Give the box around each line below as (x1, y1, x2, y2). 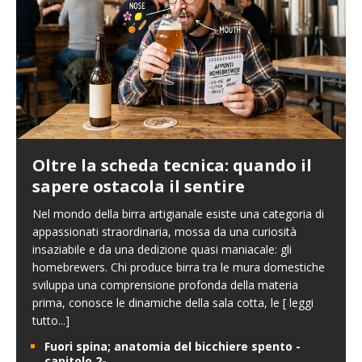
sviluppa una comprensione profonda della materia (32, 277, 298, 293)
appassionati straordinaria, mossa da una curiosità (32, 224, 297, 240)
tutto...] (32, 313, 69, 329)
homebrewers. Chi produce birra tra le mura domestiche (32, 259, 325, 276)
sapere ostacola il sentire (32, 175, 245, 198)
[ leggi (283, 295, 314, 311)
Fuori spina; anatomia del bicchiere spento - (44, 339, 301, 355)
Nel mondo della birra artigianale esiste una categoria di (32, 206, 324, 222)
